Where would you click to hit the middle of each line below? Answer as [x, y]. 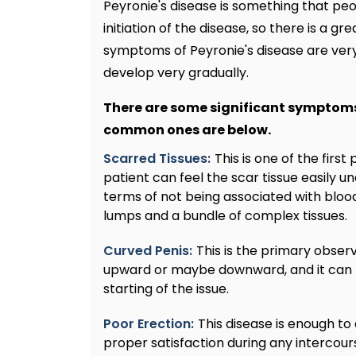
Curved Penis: [148, 251]
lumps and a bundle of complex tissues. [225, 216]
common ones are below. [187, 130]
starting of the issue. [166, 289]
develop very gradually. [176, 73]
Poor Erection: [149, 324]
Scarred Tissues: [157, 159]
